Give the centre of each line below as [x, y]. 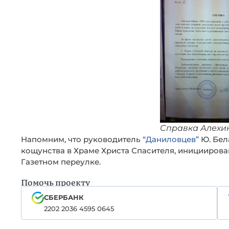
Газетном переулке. [61, 162]
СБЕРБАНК [64, 197]
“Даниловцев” [171, 139]
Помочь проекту [55, 182]
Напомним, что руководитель [82, 139]
